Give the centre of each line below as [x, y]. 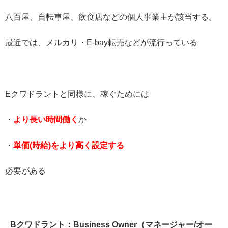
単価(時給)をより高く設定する [69, 145]
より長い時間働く [46, 120]
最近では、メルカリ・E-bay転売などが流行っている [101, 43]
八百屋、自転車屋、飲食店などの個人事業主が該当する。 [111, 17]
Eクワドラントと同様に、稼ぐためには [77, 94]
